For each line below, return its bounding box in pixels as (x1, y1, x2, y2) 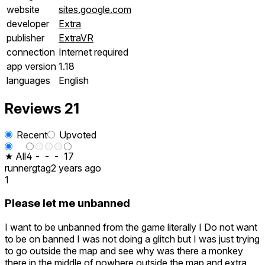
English (59, 74, 89, 86)
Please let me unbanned (5, 196, 130, 211)
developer (7, 17, 49, 30)
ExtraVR (59, 31, 93, 44)
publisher (7, 31, 44, 44)
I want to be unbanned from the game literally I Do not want (5, 221, 257, 234)
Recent (17, 128, 47, 141)
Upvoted (59, 128, 96, 141)
